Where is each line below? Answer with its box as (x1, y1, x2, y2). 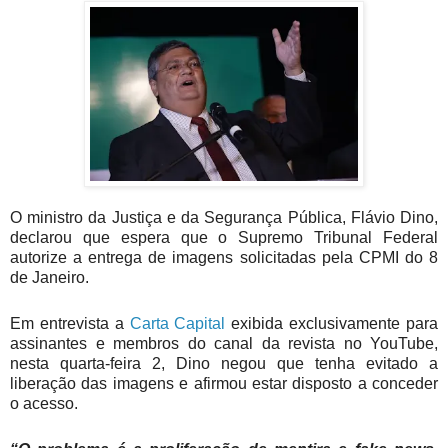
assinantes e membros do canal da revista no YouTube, (10, 334, 438, 352)
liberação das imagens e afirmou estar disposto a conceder (10, 374, 438, 392)
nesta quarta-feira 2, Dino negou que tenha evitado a (10, 354, 438, 372)
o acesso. (10, 394, 78, 412)
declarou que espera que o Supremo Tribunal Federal (10, 229, 438, 247)
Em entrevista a (10, 314, 130, 332)
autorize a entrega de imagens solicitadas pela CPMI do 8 (10, 249, 438, 267)
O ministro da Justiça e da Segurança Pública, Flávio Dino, (10, 209, 438, 227)
